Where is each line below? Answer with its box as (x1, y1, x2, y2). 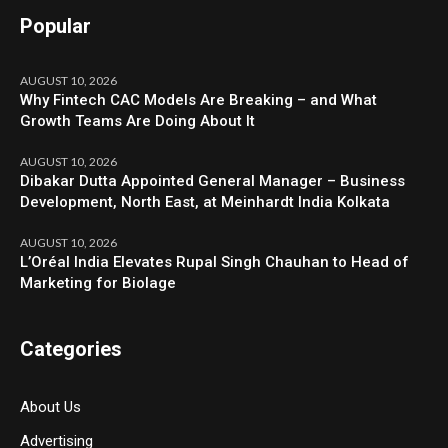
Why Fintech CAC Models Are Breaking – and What (20, 90, 378, 109)
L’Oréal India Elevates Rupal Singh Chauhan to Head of (20, 252, 410, 271)
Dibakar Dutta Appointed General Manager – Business (20, 171, 406, 190)
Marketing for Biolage (20, 273, 177, 292)
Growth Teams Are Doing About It (20, 111, 256, 130)
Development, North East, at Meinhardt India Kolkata (20, 192, 391, 211)
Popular (20, 13, 92, 38)
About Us (20, 397, 82, 416)
